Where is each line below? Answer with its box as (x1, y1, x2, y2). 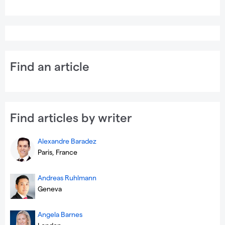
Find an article (10, 59, 89, 74)
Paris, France (38, 148, 77, 157)
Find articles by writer (10, 110, 132, 125)
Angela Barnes (38, 210, 82, 219)
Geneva (38, 184, 62, 193)
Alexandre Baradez (38, 137, 96, 146)
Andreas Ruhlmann (38, 173, 96, 182)
